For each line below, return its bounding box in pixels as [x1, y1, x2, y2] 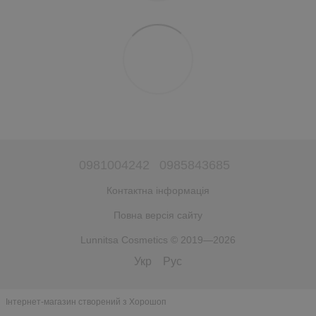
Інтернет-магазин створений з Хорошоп [6, 297, 166, 308]
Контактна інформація [107, 184, 209, 196]
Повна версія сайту [114, 209, 202, 221]
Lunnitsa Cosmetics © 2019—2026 [80, 233, 236, 245]
